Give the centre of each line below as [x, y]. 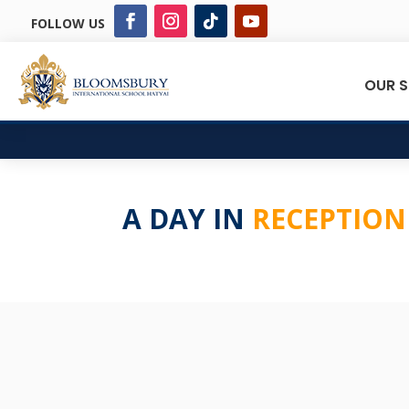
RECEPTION [330, 218]
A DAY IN [188, 218]
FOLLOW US [68, 23]
